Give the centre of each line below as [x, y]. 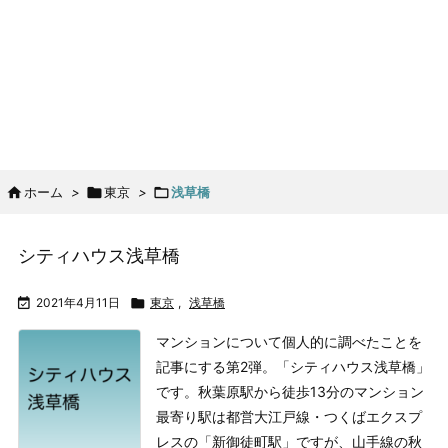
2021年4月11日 [78, 302]
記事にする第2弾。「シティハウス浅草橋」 [292, 366]
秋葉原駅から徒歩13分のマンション [310, 391]
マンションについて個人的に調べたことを [288, 341]
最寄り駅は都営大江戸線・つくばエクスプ [288, 416]
